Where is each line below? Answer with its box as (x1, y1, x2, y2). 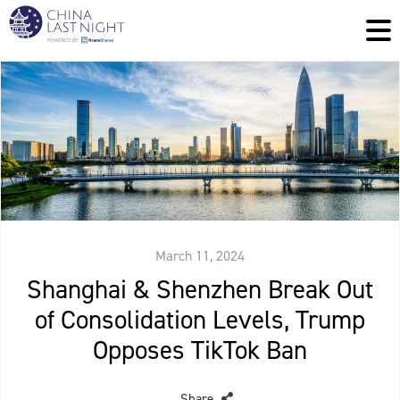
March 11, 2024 (155, 246, 245, 266)
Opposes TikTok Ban (93, 333, 307, 368)
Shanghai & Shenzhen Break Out (27, 272, 373, 307)
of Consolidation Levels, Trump (35, 303, 365, 337)
